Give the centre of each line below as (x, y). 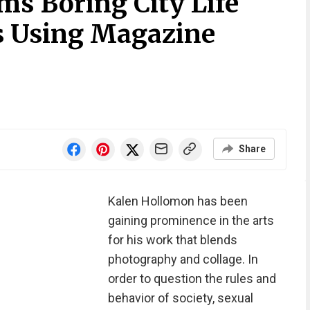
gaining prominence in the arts (191, 220)
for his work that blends (172, 240)
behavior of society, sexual (180, 298)
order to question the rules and (192, 279)
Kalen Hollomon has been (177, 201)
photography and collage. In (183, 259)
